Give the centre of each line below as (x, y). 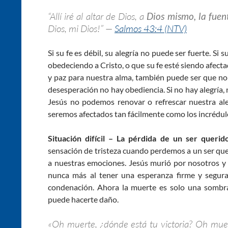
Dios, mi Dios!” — (81, 28)
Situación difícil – (81, 138)
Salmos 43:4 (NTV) (151, 28)
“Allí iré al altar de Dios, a (97, 16)
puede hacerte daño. (83, 199)
